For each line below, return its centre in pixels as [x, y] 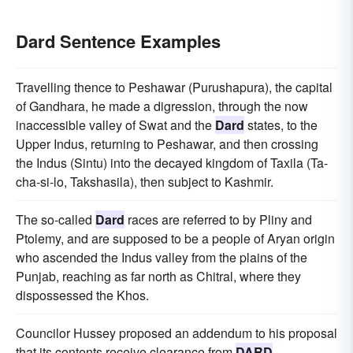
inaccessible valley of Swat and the [115, 125]
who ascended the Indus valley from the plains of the [162, 257]
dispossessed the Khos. [82, 295]
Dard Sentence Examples [118, 41]
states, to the [281, 125]
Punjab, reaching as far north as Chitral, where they [158, 276]
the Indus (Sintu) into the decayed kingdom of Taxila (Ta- [172, 163]
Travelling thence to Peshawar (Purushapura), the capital [174, 87]
